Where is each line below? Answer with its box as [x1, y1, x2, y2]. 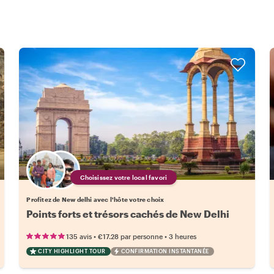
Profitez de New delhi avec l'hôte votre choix [26, 196, 165, 204]
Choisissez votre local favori [80, 174, 168, 182]
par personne [120, 232, 163, 241]
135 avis [66, 232, 92, 241]
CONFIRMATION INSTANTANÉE [120, 248, 209, 255]
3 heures [169, 232, 197, 241]
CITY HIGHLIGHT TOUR [38, 248, 106, 255]
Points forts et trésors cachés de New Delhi [26, 208, 230, 220]
